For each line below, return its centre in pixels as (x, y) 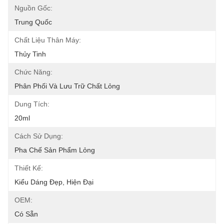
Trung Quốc (33, 22)
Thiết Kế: (29, 168)
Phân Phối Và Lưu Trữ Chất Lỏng (67, 86)
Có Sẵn (26, 214)
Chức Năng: (33, 72)
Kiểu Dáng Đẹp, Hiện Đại (54, 182)
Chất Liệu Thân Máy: (48, 40)
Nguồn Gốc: (33, 8)
